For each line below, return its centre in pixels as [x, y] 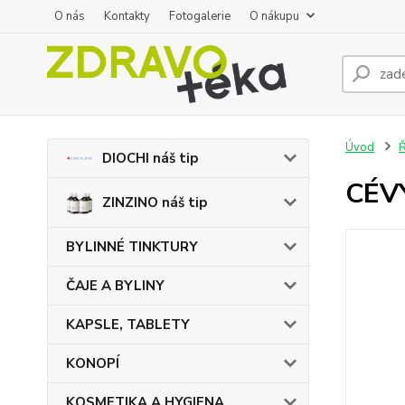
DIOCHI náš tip [150, 158]
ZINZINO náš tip [155, 202]
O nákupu [274, 16]
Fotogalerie [200, 16]
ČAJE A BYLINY [115, 286]
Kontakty [127, 16]
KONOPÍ [93, 363]
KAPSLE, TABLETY [128, 325]
